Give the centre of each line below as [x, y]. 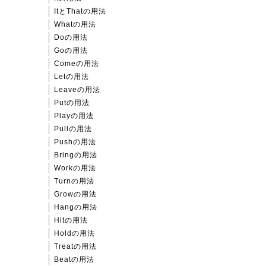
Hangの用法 [76, 208]
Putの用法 [72, 103]
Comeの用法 [77, 64]
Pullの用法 [73, 129]
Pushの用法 [75, 142]
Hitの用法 [71, 221]
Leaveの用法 [77, 90]
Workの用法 [75, 168]
